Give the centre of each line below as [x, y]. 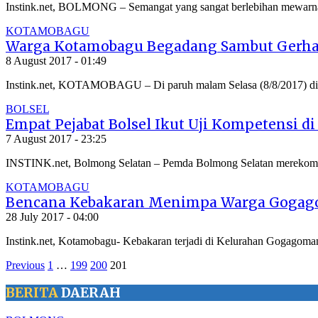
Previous [25, 265]
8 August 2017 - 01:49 [56, 60]
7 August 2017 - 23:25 [56, 138]
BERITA [32, 293]
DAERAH [89, 293]
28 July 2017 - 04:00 [52, 216]
